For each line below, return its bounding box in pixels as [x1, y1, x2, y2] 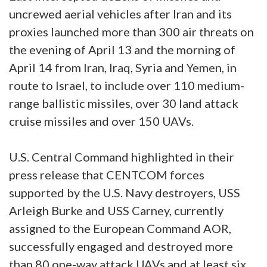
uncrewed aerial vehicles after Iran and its [9, 6, 232, 21]
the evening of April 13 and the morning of [9, 42, 235, 57]
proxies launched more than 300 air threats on [9, 24, 254, 39]
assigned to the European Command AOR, [9, 221, 231, 235]
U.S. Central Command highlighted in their [9, 149, 234, 164]
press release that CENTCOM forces [9, 167, 204, 182]
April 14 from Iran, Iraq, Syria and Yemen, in [9, 60, 237, 74]
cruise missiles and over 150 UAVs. [9, 113, 196, 128]
